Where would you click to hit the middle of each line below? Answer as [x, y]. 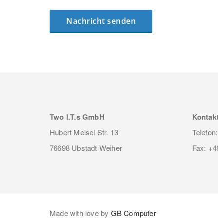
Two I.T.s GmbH [77, 117]
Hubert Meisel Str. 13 [84, 132]
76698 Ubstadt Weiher [86, 148]
